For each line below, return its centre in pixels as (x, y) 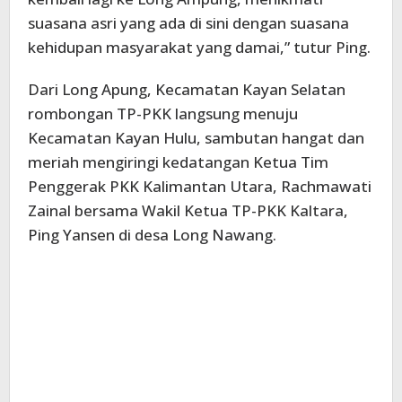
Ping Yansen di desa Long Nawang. (152, 234)
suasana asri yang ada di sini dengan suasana (188, 22)
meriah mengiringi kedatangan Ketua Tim (178, 162)
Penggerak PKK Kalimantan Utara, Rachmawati (200, 186)
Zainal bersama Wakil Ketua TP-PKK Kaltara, (188, 210)
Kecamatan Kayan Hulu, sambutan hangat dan (196, 137)
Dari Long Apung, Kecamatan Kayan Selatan (187, 89)
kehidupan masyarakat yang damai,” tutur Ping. (199, 47)
